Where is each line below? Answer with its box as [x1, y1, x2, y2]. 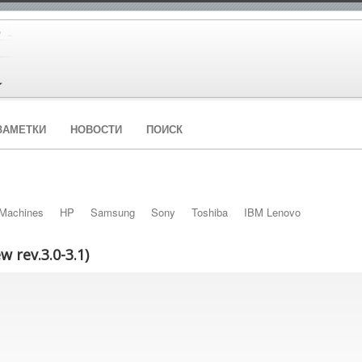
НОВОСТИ [70, 121, 122, 137]
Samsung [90, 204, 135, 220]
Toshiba [192, 204, 228, 220]
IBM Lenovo [244, 204, 301, 220]
